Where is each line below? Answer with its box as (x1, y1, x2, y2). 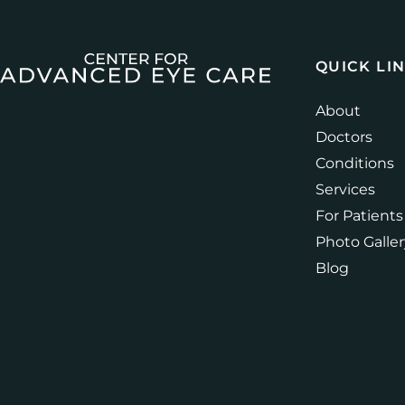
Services (315, 181, 375, 199)
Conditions (315, 155, 394, 173)
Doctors (315, 128, 372, 146)
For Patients (315, 207, 403, 225)
